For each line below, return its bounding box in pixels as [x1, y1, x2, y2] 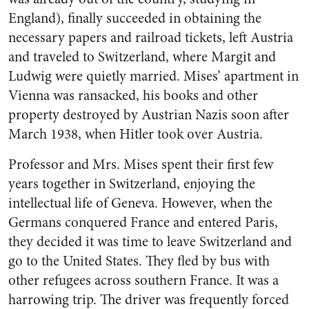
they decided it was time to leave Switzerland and [8, 232, 292, 252]
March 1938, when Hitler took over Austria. [8, 124, 263, 144]
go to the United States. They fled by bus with [8, 251, 270, 271]
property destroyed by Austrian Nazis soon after [8, 105, 289, 125]
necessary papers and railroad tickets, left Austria [8, 28, 293, 48]
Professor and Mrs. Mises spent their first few [8, 154, 273, 175]
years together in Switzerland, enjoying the [8, 174, 255, 194]
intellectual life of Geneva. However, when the [8, 193, 272, 213]
